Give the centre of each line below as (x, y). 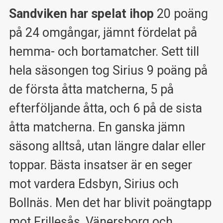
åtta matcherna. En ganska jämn (97, 127)
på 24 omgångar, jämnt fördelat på (103, 32)
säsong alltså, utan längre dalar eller (107, 146)
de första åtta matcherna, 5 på (91, 89)
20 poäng (181, 13)
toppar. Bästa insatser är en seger (100, 165)
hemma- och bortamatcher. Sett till (104, 51)
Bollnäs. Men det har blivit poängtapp (110, 203)
